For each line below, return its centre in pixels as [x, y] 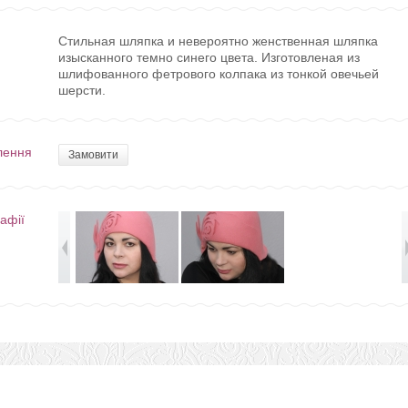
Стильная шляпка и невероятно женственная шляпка [218, 41]
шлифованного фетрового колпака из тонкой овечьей [219, 74]
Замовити [93, 155]
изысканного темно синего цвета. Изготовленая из [209, 57]
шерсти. [82, 90]
